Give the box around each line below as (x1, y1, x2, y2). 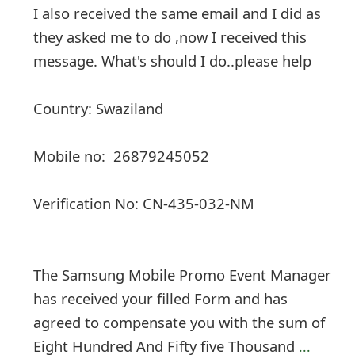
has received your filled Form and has (33, 288, 288, 308)
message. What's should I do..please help (33, 50, 312, 71)
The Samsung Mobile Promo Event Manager (33, 264, 332, 284)
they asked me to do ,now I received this (33, 26, 307, 47)
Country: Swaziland (33, 97, 164, 118)
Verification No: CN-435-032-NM (33, 193, 255, 213)
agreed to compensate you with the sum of (33, 311, 326, 332)
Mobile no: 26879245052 (33, 145, 210, 166)
